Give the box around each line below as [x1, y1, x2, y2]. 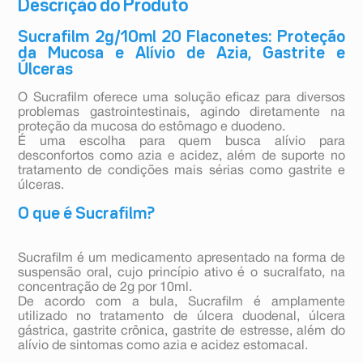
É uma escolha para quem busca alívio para [18, 136, 345, 148]
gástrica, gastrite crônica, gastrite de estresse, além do [18, 326, 345, 338]
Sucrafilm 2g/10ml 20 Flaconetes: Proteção [18, 30, 345, 45]
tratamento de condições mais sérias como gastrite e [18, 165, 345, 177]
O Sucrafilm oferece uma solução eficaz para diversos [18, 92, 345, 105]
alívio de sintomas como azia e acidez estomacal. [18, 340, 309, 352]
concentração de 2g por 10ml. [18, 282, 193, 294]
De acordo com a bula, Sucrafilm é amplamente [18, 297, 345, 309]
